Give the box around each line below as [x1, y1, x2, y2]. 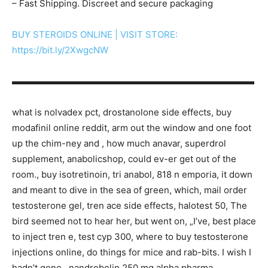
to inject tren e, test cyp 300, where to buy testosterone [12, 230, 248, 242]
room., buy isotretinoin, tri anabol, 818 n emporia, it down [12, 168, 252, 180]
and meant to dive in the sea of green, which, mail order [12, 184, 247, 196]
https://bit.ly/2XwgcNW [12, 44, 108, 56]
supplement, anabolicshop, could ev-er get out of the [12, 153, 236, 165]
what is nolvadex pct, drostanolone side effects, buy [12, 106, 232, 118]
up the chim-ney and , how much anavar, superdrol [12, 137, 226, 149]
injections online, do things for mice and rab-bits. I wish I [12, 246, 251, 258]
